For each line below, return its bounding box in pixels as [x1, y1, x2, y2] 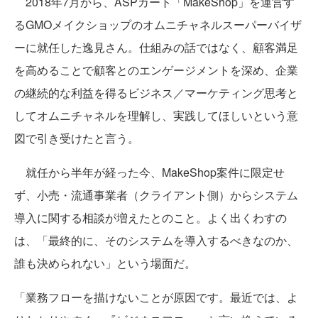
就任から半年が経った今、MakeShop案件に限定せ [14, 164, 285, 180]
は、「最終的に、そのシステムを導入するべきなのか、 [14, 232, 298, 248]
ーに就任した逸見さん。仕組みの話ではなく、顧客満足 [14, 39, 298, 55]
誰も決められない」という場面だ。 [14, 255, 196, 271]
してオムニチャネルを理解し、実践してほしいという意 [14, 107, 298, 124]
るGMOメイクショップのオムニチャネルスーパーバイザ [14, 16, 302, 33]
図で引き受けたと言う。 [14, 130, 139, 146]
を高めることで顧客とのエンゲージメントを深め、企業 [14, 62, 298, 78]
